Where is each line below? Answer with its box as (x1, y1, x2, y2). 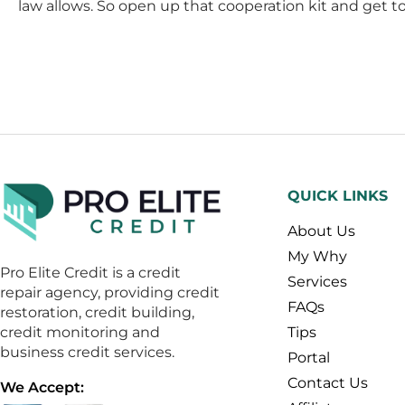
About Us (287, 222, 355, 240)
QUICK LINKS (287, 187, 388, 205)
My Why (287, 248, 347, 266)
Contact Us (287, 374, 368, 392)
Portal (287, 349, 330, 367)
